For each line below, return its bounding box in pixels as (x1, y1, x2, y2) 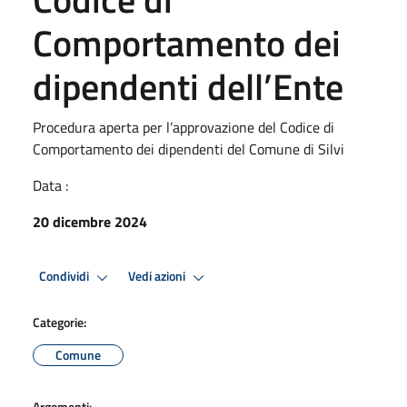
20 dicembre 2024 (33, 210, 147, 233)
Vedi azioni (128, 266, 188, 287)
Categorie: (33, 312, 86, 332)
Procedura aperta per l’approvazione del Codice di (33, 115, 334, 138)
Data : (33, 174, 68, 196)
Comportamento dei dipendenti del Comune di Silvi (33, 137, 344, 160)
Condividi (39, 266, 92, 287)
